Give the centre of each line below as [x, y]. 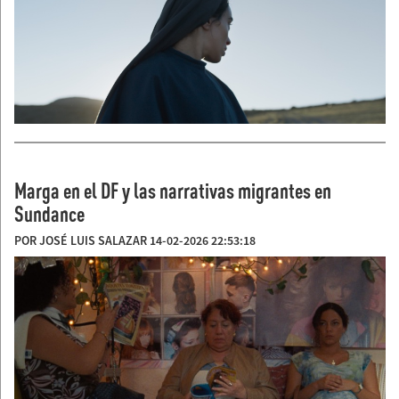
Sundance [49, 214]
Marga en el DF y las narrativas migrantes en [173, 191]
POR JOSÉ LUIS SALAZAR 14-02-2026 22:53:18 [135, 241]
